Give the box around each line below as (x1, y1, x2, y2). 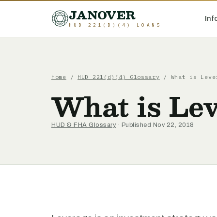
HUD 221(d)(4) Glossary (77, 73, 160, 80)
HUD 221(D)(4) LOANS (69, 22, 161, 28)
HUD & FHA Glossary (51, 122, 116, 128)
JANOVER (69, 6, 136, 24)
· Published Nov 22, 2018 (116, 122, 194, 128)
